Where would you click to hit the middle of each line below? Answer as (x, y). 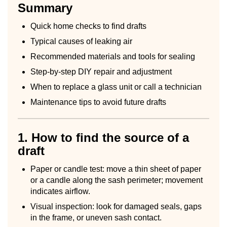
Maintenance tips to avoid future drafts (98, 102)
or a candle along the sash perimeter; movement (117, 180)
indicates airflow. (60, 191)
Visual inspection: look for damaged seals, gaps (116, 206)
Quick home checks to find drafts (88, 26)
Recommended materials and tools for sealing (113, 56)
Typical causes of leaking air (81, 41)
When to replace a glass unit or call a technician (116, 87)
